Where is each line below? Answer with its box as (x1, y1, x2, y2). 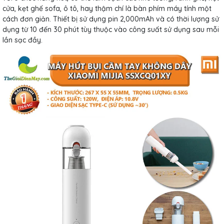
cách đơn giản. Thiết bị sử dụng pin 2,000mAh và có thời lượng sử (2, 14, 219, 23)
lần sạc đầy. (2, 35, 42, 44)
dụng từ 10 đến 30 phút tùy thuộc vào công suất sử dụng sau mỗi (2, 24, 219, 34)
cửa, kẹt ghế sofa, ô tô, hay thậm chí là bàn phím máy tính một (2, 3, 211, 13)
